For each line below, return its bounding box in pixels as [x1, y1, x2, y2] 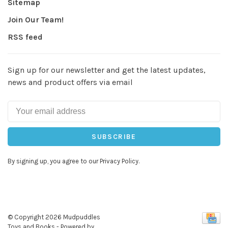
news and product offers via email [8, 77, 133, 88]
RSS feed [8, 32, 43, 42]
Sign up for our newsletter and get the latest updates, [8, 65, 206, 75]
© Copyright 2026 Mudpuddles [8, 213, 100, 221]
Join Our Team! [8, 15, 64, 25]
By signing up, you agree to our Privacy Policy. [8, 157, 139, 165]
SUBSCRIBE [92, 132, 136, 141]
